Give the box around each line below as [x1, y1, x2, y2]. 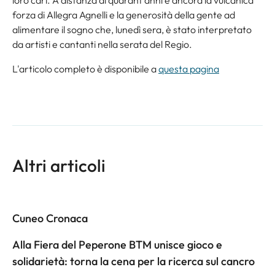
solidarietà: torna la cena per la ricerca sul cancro [12, 254, 255, 268]
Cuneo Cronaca [12, 211, 88, 225]
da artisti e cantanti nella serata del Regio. [12, 37, 192, 50]
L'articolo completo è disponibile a [12, 62, 158, 75]
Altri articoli [12, 154, 106, 176]
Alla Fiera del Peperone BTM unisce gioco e [12, 237, 222, 252]
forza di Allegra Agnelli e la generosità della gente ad [12, 8, 235, 21]
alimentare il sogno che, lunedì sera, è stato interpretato [12, 23, 252, 36]
